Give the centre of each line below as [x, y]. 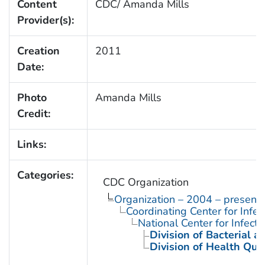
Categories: [45, 175]
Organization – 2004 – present [187, 199]
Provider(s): [45, 20]
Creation [38, 51]
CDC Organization [146, 182]
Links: [31, 144]
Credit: [33, 113]
